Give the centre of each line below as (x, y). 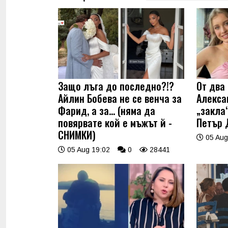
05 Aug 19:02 (88, 149)
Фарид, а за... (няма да (107, 110)
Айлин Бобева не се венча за (120, 98)
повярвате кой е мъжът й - (115, 122)
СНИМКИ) (77, 135)
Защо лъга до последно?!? (116, 86)
